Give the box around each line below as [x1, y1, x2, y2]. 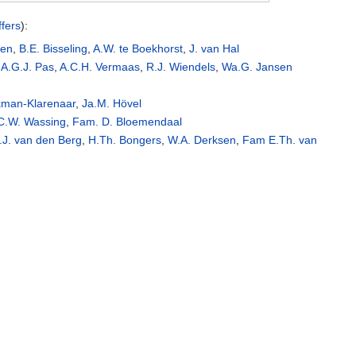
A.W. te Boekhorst [93, 41, 184, 55]
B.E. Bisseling [19, 41, 88, 55]
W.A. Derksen [168, 133, 237, 147]
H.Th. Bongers [88, 133, 162, 147]
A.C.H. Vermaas [60, 60, 141, 74]
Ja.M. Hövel [82, 96, 142, 110]
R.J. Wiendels [146, 60, 216, 74]
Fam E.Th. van [242, 133, 318, 147]
